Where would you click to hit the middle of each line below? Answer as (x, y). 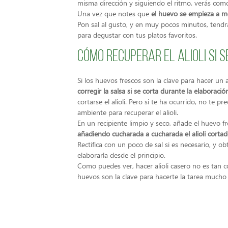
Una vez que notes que (114, 13)
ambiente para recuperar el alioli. (128, 112)
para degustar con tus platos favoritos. (137, 35)
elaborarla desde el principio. (121, 155)
